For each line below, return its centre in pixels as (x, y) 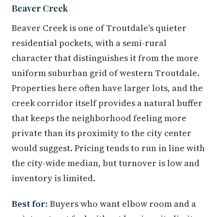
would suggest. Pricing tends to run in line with (108, 148)
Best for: (30, 204)
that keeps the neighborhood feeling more (99, 118)
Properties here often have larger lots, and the (107, 88)
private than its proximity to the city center (101, 133)
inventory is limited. (54, 178)
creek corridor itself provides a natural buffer (107, 103)
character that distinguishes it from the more (105, 58)
